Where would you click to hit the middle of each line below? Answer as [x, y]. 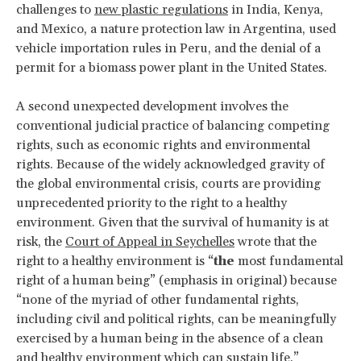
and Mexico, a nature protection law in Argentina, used [176, 29]
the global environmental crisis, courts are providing [168, 183]
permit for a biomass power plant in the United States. [172, 67]
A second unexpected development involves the [152, 106]
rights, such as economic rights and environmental [163, 145]
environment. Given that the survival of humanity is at [172, 222]
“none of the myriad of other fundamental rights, [158, 299]
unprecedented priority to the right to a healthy [151, 203]
